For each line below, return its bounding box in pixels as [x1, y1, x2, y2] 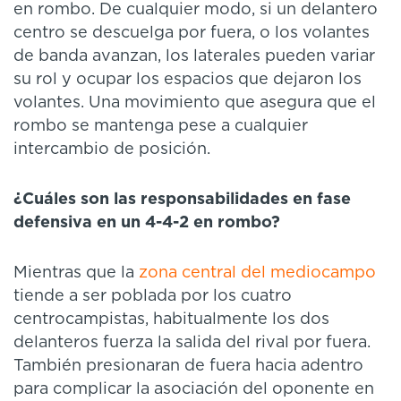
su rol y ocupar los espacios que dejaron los [13, 72, 362, 89]
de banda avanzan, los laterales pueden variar [13, 48, 375, 65]
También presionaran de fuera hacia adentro [13, 358, 363, 375]
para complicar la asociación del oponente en [13, 381, 374, 398]
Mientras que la [13, 265, 139, 282]
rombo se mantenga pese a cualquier [13, 118, 308, 135]
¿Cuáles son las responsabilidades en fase [13, 192, 351, 209]
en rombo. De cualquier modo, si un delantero [13, 2, 378, 19]
